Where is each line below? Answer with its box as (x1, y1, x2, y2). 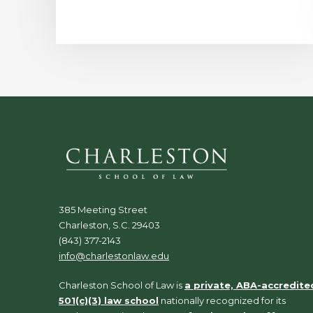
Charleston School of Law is (59, 279, 184, 291)
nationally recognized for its (159, 294, 286, 306)
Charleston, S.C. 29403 (59, 219, 160, 231)
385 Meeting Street (59, 203, 147, 215)
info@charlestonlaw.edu (59, 249, 169, 261)
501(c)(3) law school (59, 294, 159, 306)
